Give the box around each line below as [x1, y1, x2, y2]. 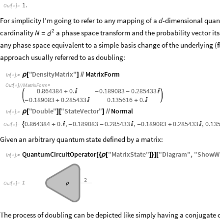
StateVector [64, 108, 100, 117]
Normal [111, 108, 134, 117]
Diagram [162, 151, 187, 161]
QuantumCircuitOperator [22, 151, 96, 161]
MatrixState [111, 151, 146, 161]
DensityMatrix [32, 71, 74, 81]
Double [32, 108, 54, 117]
